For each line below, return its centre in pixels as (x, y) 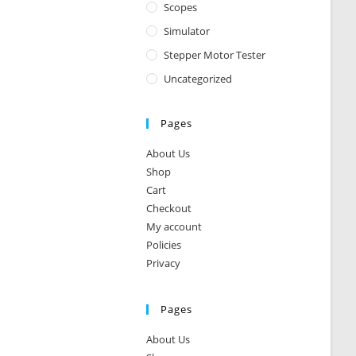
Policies (164, 245)
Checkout (169, 208)
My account (174, 226)
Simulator (187, 31)
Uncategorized (198, 79)
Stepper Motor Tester (215, 55)
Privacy (164, 263)
